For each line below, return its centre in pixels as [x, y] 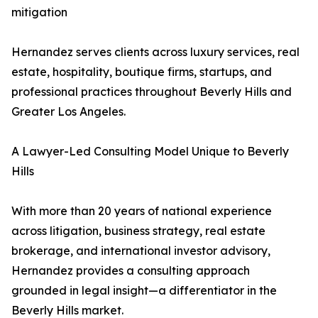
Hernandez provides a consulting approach [131, 271]
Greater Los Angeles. [68, 112]
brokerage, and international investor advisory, [141, 251]
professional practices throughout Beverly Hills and [152, 92]
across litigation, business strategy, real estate [138, 231]
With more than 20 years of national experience [142, 211]
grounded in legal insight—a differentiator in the [144, 291]
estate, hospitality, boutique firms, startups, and [142, 72]
